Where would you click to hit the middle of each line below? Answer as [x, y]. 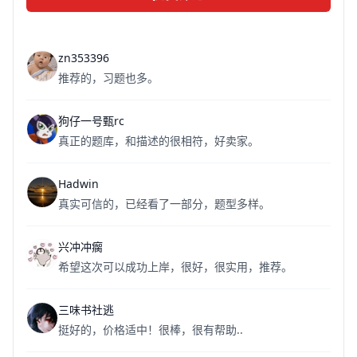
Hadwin [78, 183]
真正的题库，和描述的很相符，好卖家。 [159, 140]
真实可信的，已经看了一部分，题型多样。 [164, 203]
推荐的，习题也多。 [108, 77]
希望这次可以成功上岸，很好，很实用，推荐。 [175, 266]
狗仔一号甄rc [91, 120]
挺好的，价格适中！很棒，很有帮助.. [151, 329]
